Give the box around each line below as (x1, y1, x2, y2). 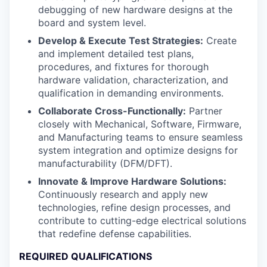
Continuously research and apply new (38, 188, 208, 200)
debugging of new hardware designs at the (38, 3, 232, 15)
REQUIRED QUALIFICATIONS (19, 250, 152, 262)
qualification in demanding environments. (38, 86, 223, 99)
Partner (186, 104, 222, 117)
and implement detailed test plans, (38, 47, 194, 60)
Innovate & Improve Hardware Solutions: (38, 175, 226, 187)
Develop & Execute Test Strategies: (38, 34, 203, 46)
